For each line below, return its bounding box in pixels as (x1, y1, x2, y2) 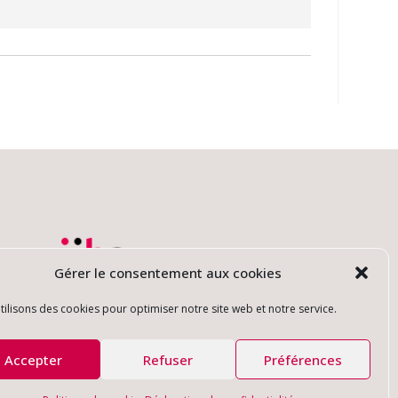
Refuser (143, 350, 193, 369)
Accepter (4, 350, 62, 369)
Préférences (264, 350, 342, 369)
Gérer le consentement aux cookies (54, 264, 282, 282)
